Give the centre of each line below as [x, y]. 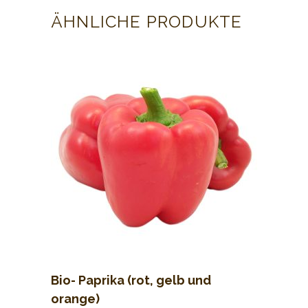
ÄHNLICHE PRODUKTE [147, 21]
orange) [75, 298]
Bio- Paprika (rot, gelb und [131, 280]
